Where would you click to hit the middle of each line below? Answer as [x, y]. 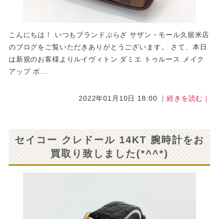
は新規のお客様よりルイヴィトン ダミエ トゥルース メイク [107, 59]
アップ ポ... [28, 72]
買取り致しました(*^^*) [109, 154]
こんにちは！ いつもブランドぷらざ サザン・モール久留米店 [109, 35]
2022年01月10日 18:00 [119, 99]
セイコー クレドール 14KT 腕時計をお [109, 140]
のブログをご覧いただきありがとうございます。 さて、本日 [108, 47]
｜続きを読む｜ [185, 99]
